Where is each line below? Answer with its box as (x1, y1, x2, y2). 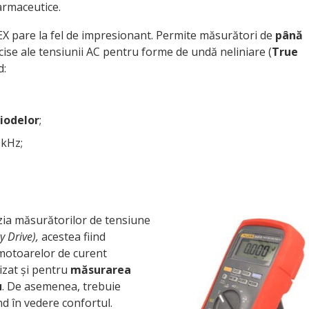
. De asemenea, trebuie (2, 279, 121, 294)
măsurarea (70, 262, 131, 277)
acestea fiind (39, 229, 106, 244)
